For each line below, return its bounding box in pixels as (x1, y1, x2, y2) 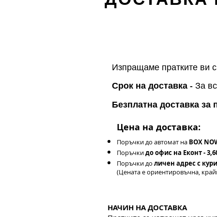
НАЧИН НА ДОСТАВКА (108, 202, 187, 213)
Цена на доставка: (117, 121, 201, 133)
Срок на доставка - (112, 79, 193, 91)
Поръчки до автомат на (117, 137, 189, 146)
